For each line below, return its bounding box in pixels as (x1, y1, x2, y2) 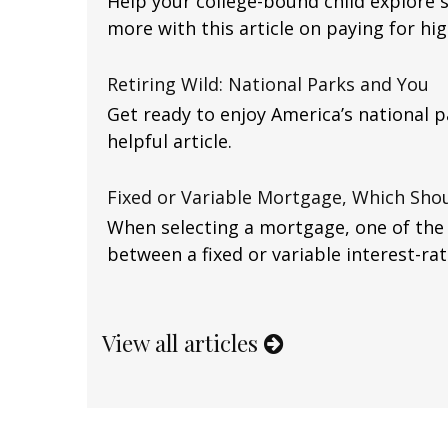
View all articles (102, 327, 264, 358)
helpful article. (107, 128, 232, 153)
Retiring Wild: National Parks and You (107, 71, 429, 96)
